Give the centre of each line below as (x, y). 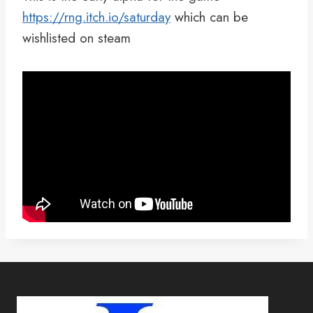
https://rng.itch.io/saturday (96, 17)
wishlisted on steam (77, 38)
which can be (209, 17)
